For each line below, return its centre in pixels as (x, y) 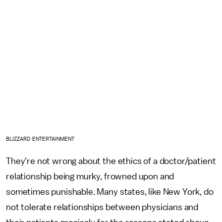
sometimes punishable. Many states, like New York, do (110, 192)
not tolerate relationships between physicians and (102, 207)
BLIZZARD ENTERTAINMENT (40, 139)
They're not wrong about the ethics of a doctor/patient (111, 161)
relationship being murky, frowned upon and (90, 177)
